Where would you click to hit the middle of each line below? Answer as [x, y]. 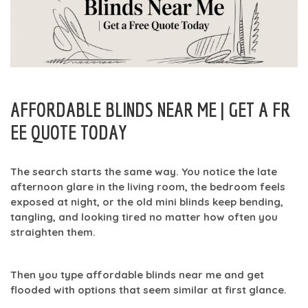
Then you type [48, 274]
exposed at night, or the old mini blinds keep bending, [147, 201]
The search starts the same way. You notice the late [144, 171]
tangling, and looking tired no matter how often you [144, 217]
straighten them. [53, 232]
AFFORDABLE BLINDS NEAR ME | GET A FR [150, 109]
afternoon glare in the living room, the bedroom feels [148, 186]
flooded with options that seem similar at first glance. [148, 289]
